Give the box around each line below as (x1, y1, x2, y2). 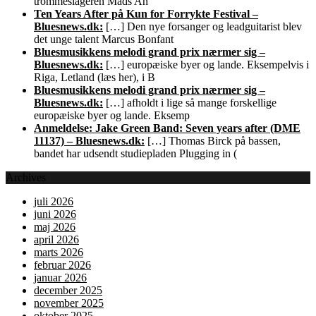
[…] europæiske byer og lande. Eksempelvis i (103, 58, 309, 71)
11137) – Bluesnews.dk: (34, 134, 145, 147)
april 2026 (34, 233, 79, 245)
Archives (6, 171, 46, 183)
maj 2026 (34, 220, 75, 233)
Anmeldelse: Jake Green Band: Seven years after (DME (34, 121, 300, 134)
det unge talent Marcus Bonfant (34, 32, 174, 45)
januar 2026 (34, 271, 87, 284)
